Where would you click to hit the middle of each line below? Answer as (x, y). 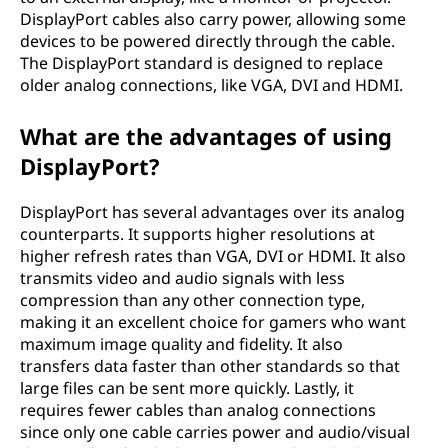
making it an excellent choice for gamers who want (213, 322)
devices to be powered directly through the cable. (207, 41)
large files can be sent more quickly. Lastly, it (187, 388)
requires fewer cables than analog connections (198, 410)
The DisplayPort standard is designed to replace (201, 63)
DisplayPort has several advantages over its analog (212, 212)
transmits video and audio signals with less (182, 278)
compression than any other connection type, (192, 300)
